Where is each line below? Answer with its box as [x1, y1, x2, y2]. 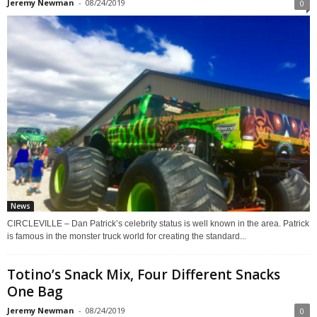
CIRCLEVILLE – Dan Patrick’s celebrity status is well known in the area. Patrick [7, 218, 309, 229]
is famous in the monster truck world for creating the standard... [7, 231, 246, 241]
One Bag [7, 282, 63, 301]
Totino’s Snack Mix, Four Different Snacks [7, 265, 280, 284]
